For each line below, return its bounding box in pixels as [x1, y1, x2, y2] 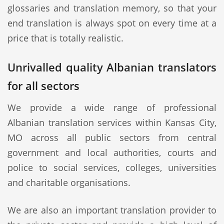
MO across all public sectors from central [7, 131, 216, 143]
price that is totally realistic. [7, 32, 123, 44]
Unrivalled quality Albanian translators [7, 59, 216, 74]
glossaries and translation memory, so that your [7, 2, 216, 14]
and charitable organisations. [7, 176, 130, 188]
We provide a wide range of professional [7, 101, 216, 113]
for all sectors [7, 78, 79, 93]
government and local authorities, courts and [7, 146, 216, 158]
